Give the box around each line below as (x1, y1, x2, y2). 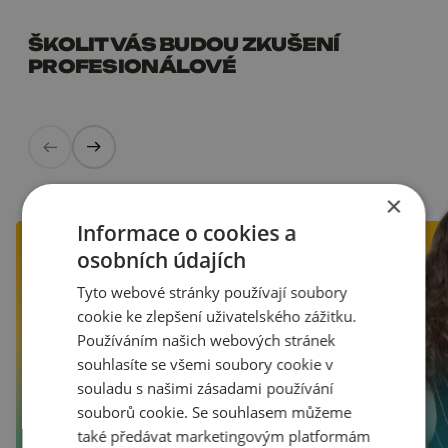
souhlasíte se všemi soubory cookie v (77, 354, 334, 374)
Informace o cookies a (77, 219, 297, 247)
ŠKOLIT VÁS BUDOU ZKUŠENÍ (28, 33, 340, 55)
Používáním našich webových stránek (77, 330, 336, 350)
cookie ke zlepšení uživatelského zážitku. (77, 306, 357, 326)
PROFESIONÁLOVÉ (28, 55, 236, 77)
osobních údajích (77, 246, 247, 274)
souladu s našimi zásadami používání (77, 378, 334, 398)
